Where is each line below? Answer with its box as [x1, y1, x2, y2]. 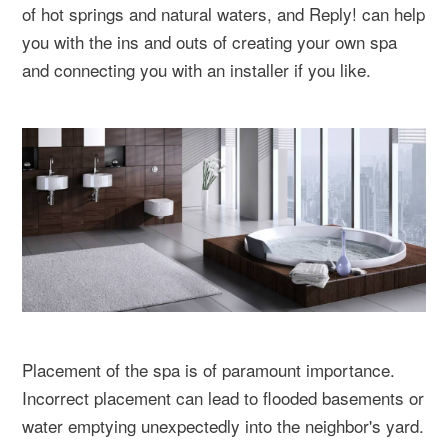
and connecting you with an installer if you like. [22, 57, 371, 82]
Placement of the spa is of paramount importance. [22, 357, 395, 382]
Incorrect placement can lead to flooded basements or [22, 385, 424, 410]
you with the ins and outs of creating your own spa [22, 29, 397, 54]
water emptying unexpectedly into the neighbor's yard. [22, 413, 424, 438]
